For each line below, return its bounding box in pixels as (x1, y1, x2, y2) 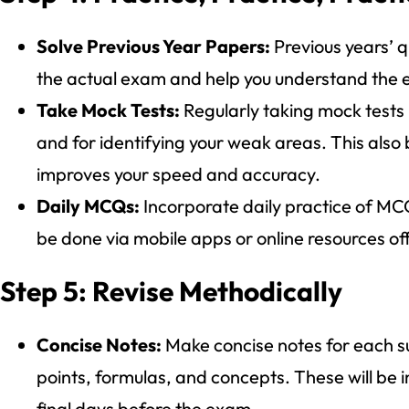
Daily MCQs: (37, 194, 140, 217)
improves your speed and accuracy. (37, 162, 320, 185)
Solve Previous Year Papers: (37, 34, 274, 58)
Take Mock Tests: (37, 98, 184, 121)
